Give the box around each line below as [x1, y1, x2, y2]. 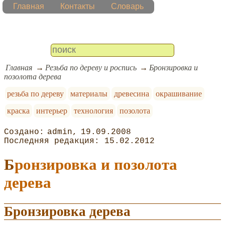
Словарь [111, 2, 144, 11]
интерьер [36, 106, 68, 115]
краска [7, 106, 30, 115]
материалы [70, 89, 108, 98]
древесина [114, 89, 149, 98]
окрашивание [155, 89, 202, 98]
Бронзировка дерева [4, 203, 131, 219]
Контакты [60, 2, 95, 11]
